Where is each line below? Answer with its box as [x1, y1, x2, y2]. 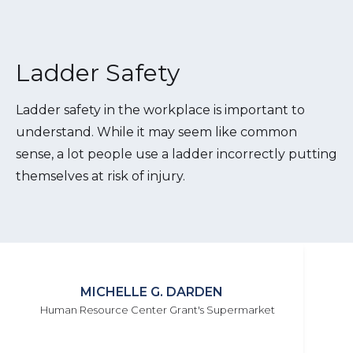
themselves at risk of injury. [16, 169, 185, 184]
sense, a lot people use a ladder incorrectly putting [16, 147, 337, 162]
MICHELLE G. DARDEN [80, 284, 224, 299]
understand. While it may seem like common [16, 124, 297, 139]
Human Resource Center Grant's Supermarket [39, 303, 275, 316]
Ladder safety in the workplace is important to [16, 102, 305, 117]
